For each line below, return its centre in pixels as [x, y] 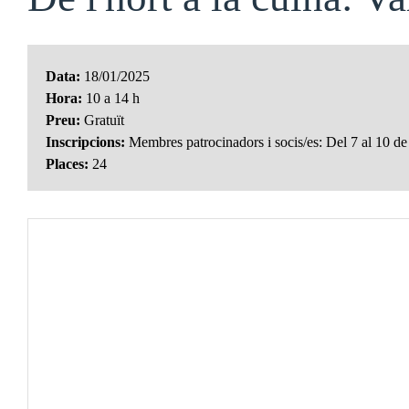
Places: [67, 164]
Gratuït [102, 120]
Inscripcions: [85, 142]
